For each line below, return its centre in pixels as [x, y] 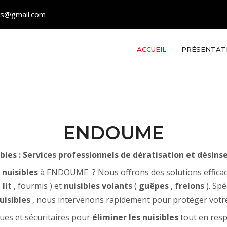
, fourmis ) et [37, 186]
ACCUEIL [152, 49]
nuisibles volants [98, 186]
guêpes [155, 186]
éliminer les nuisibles [134, 217]
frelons [191, 186]
